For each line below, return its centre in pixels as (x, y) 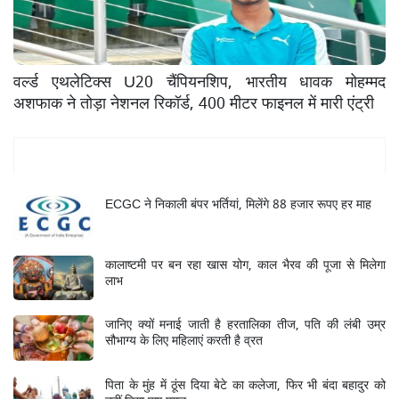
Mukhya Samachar (199, 156)
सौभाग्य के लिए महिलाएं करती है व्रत (184, 339)
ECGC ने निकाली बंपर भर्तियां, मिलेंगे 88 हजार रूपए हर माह (238, 203)
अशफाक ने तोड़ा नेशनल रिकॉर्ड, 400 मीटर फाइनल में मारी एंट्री (194, 101)
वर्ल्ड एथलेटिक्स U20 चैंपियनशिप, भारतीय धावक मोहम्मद (199, 80)
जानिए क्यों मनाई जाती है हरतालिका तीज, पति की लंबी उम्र (245, 323)
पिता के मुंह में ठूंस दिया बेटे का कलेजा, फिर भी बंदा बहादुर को (245, 383)
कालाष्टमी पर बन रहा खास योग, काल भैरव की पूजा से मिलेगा (245, 263)
